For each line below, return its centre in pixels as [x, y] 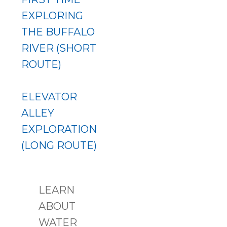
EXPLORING [52, 16]
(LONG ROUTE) [59, 145]
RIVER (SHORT [59, 48]
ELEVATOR [49, 97]
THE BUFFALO [58, 32]
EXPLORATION [59, 129]
